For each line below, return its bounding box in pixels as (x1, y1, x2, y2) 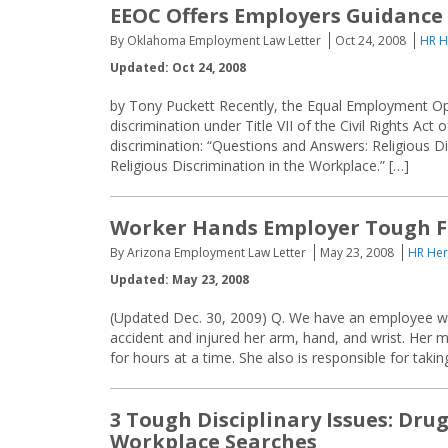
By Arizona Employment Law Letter (110, 244, 306, 261)
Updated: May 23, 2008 (110, 271, 249, 288)
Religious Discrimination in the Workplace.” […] (110, 156, 409, 175)
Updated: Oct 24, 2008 (110, 59, 246, 76)
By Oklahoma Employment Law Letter (110, 32, 321, 49)
